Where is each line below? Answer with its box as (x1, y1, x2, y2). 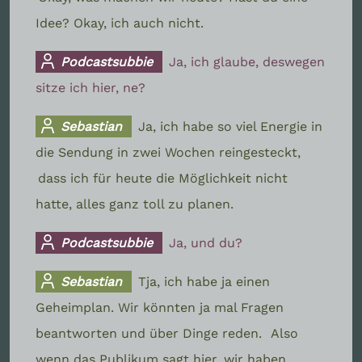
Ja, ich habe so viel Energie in (138, 118, 323, 134)
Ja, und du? (169, 234, 243, 250)
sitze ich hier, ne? (36, 79, 145, 95)
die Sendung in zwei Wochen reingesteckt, (36, 144, 301, 160)
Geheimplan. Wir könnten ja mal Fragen (36, 299, 284, 315)
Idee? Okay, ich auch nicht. (36, 15, 204, 31)
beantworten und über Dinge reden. (36, 325, 266, 341)
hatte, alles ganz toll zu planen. (36, 196, 234, 212)
